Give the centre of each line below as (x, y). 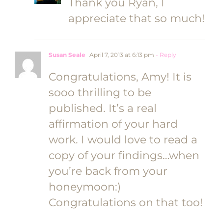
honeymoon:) (85, 187)
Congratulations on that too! (126, 203)
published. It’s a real (103, 108)
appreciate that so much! (137, 18)
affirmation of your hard (113, 124)
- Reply (165, 55)
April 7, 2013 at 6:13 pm (121, 55)
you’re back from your (108, 171)
